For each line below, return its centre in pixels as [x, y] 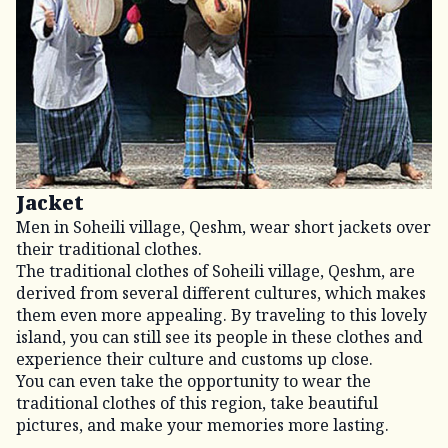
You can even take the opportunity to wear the [193, 380]
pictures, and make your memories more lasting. [202, 424]
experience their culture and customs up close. [194, 358]
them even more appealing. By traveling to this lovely [221, 314]
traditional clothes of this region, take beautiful [197, 402]
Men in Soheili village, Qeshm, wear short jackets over [223, 226]
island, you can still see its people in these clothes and [219, 336]
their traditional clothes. [109, 248]
